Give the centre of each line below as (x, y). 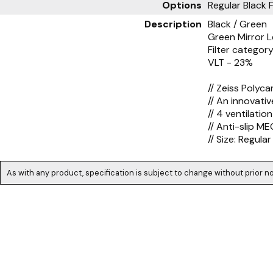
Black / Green (237, 24)
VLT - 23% (230, 62)
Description (173, 24)
